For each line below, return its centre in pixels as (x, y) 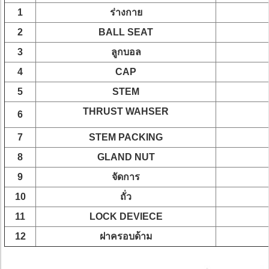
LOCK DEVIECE (126, 216)
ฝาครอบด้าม (126, 236)
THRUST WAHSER (126, 111)
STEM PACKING (126, 137)
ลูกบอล (126, 52)
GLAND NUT (126, 157)
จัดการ (126, 177)
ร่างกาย (126, 12)
